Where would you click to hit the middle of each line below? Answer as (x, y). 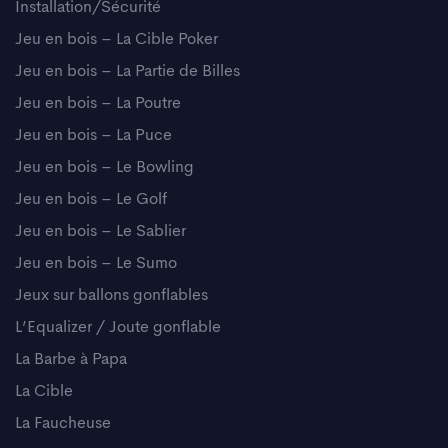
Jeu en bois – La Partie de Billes (127, 71)
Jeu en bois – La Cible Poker (116, 39)
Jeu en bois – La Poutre (98, 103)
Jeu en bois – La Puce (93, 135)
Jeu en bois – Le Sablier (100, 231)
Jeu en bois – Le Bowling (104, 167)
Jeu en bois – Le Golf (91, 199)
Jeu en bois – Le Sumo (96, 263)
